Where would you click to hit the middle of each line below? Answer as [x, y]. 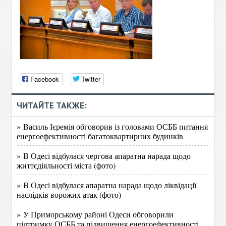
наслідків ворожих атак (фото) [69, 194]
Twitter [91, 79]
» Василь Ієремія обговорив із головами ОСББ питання [112, 126]
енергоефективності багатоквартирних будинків [100, 136]
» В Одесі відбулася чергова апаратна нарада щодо [104, 156]
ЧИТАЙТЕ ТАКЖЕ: [52, 105]
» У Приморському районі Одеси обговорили [95, 214]
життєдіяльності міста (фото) [66, 165]
